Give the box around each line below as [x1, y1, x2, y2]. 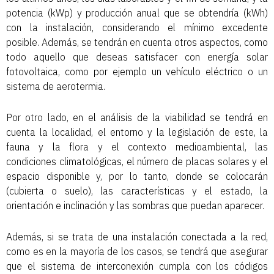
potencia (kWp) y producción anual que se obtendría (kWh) [6, 7, 268, 20]
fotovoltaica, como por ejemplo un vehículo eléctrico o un [6, 65, 268, 78]
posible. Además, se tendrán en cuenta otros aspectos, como [6, 36, 268, 49]
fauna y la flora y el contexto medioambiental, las [6, 141, 268, 154]
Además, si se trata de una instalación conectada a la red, [6, 231, 268, 243]
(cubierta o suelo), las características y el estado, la [6, 185, 268, 198]
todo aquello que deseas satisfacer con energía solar [6, 51, 268, 64]
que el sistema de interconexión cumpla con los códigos [6, 260, 268, 273]
